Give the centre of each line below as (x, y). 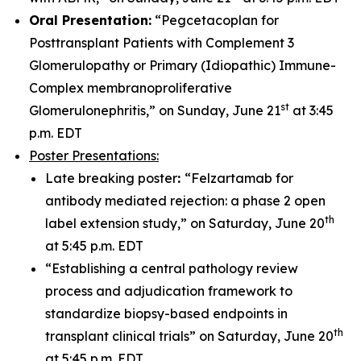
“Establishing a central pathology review (172, 268)
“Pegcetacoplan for (215, 20)
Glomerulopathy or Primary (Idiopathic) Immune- (183, 65)
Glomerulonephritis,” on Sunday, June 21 (155, 110)
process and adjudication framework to (169, 291)
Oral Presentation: (90, 20)
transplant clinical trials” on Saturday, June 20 (189, 336)
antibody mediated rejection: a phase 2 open (185, 201)
